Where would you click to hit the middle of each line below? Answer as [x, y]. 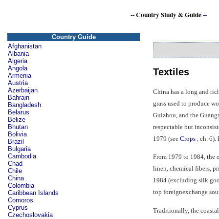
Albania [18, 54]
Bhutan [18, 127]
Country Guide [74, 37]
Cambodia [22, 156]
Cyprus [18, 208]
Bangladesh [24, 105]
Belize [17, 120]
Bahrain [19, 98]
